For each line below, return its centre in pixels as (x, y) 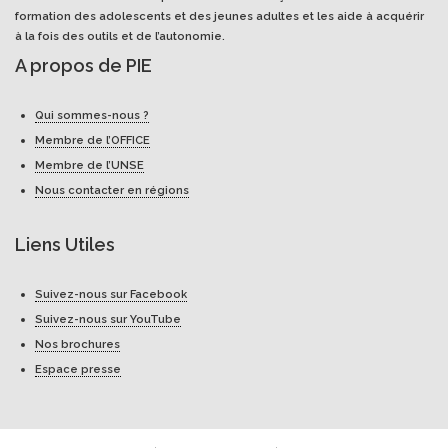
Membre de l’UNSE (89, 165)
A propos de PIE (83, 65)
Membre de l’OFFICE (92, 140)
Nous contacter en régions (112, 190)
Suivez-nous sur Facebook (111, 294)
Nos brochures (77, 344)
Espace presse (78, 369)
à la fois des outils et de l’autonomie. (120, 36)
